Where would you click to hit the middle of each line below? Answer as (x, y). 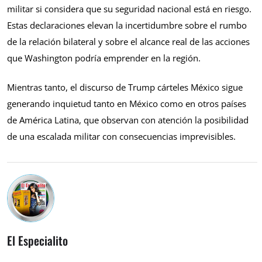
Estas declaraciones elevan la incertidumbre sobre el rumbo (127, 25)
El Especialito (37, 240)
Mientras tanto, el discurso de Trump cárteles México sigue (125, 87)
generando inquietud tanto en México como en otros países (127, 104)
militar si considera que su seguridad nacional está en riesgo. (129, 8)
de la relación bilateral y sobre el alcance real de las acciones (128, 41)
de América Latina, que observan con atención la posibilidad (128, 120)
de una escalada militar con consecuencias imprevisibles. (121, 137)
